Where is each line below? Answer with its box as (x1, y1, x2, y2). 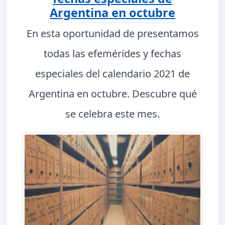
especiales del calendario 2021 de (35, 67, 190, 81)
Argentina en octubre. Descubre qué (28, 87, 197, 101)
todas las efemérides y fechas (44, 47, 181, 61)
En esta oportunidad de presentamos (26, 27, 199, 41)
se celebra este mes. (65, 107, 160, 121)
